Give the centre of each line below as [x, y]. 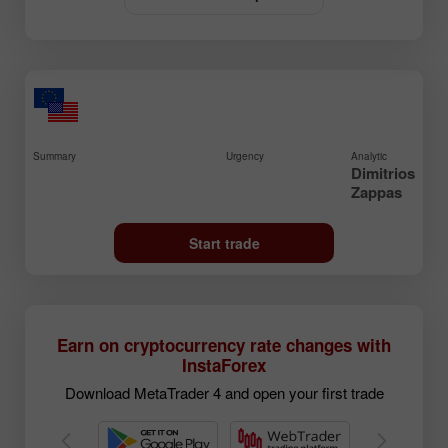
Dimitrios [382, 173]
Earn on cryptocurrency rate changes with [224, 345]
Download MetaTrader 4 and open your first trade [224, 393]
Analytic [368, 156]
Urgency [245, 156]
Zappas [376, 192]
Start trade [224, 243]
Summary [54, 156]
